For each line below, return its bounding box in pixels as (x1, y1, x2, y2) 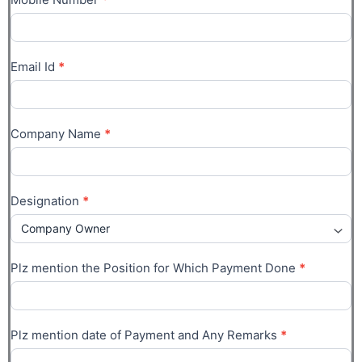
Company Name (11, 125, 104, 141)
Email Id (11, 58, 58, 74)
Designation (11, 192, 82, 208)
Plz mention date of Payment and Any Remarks (11, 326, 280, 343)
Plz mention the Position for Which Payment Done (11, 259, 299, 276)
